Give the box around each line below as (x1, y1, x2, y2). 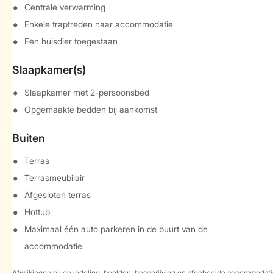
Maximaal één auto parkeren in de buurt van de (24, 224, 208, 234)
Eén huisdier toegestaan (24, 36, 118, 46)
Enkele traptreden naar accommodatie (24, 19, 173, 29)
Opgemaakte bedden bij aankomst (24, 104, 157, 115)
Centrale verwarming (24, 2, 105, 12)
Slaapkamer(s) (12, 63, 86, 76)
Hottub (24, 207, 50, 217)
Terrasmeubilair (24, 172, 85, 183)
